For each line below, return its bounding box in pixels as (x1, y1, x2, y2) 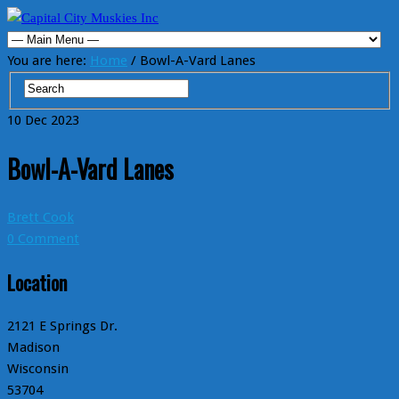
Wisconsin (7, 361, 69, 378)
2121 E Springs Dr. (7, 318, 118, 335)
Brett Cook (7, 209, 74, 226)
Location (7, 268, 67, 297)
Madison (7, 339, 60, 356)
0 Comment (7, 231, 79, 248)
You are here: (7, 53, 90, 69)
